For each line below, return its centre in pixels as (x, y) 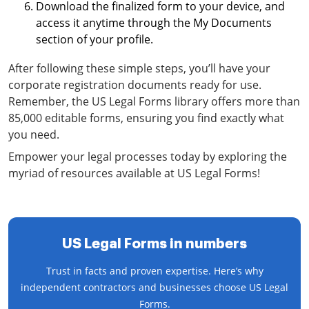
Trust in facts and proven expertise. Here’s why (154, 271)
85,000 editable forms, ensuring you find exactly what (146, 118)
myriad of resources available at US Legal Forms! (134, 173)
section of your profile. (94, 39)
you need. (34, 134)
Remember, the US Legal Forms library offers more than (154, 101)
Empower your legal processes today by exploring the (148, 157)
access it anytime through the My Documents (154, 23)
